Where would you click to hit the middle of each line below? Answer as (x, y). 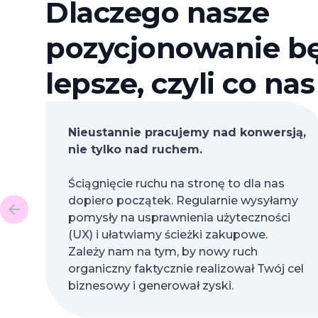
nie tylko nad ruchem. (135, 149)
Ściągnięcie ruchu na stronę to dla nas (176, 183)
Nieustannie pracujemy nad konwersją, (187, 132)
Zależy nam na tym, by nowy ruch (163, 252)
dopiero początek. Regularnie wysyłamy (183, 201)
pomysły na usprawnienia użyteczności (179, 218)
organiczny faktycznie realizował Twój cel (186, 269)
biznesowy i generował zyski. (151, 286)
